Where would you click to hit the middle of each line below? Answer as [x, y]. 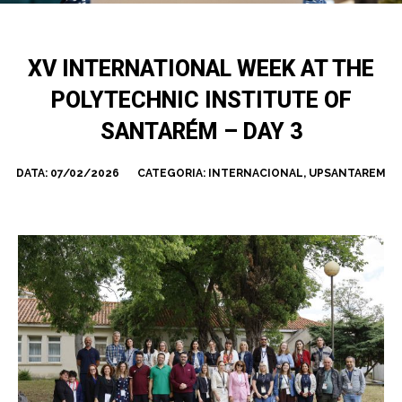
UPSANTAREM [347, 174]
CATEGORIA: [173, 174]
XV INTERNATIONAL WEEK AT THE [201, 69]
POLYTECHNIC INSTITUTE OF [201, 100]
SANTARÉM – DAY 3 [201, 132]
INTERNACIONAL [256, 174]
